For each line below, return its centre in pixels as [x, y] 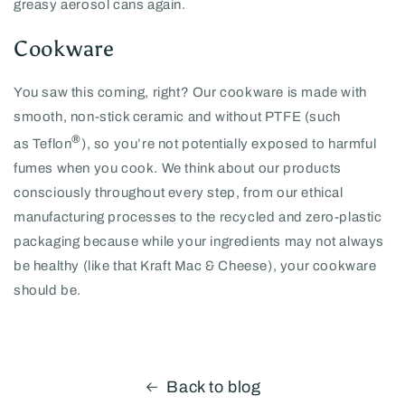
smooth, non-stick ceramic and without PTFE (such [177, 117]
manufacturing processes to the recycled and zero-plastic [198, 217]
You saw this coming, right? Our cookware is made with [190, 93]
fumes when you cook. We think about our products [178, 169]
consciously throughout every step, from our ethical [179, 193]
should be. [47, 291]
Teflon [52, 144]
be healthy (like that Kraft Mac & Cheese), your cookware [195, 266]
